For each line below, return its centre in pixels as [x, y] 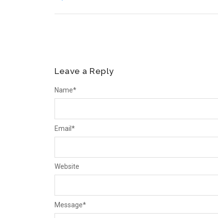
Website [67, 167]
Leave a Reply [84, 71]
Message [69, 205]
